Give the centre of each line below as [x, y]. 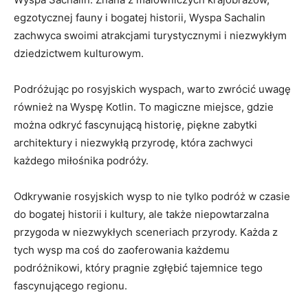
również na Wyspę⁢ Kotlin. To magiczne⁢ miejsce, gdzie [144, 107]
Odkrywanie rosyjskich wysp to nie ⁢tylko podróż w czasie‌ [152, 196]
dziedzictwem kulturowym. [79, 53]
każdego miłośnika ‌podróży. [81, 160]
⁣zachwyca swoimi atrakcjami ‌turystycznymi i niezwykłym [150, 35]
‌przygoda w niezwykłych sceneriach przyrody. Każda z [146, 232]
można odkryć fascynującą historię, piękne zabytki [135, 124]
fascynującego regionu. [70, 285]
